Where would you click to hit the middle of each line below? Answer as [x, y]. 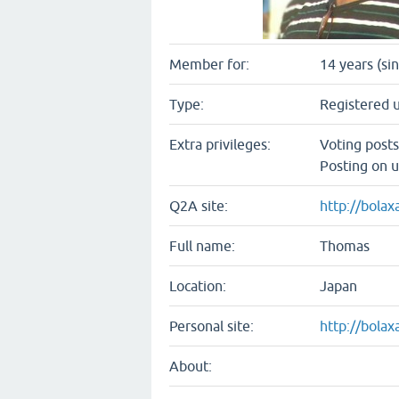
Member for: [209, 64]
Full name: [202, 246]
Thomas [345, 246]
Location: [198, 286]
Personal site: [212, 326]
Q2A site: [199, 206]
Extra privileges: [220, 144]
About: [191, 366]
